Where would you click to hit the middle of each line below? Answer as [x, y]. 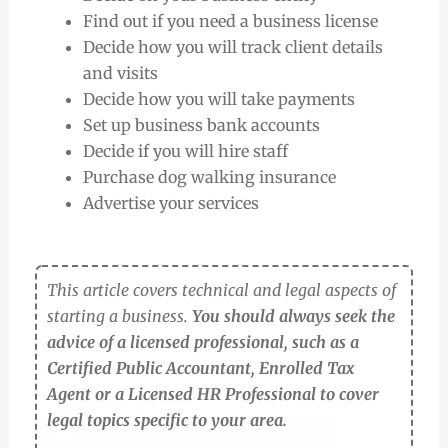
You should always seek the [293, 316]
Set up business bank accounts [201, 125]
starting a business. [119, 316]
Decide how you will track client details [232, 47]
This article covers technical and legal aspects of [221, 290]
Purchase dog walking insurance [209, 177]
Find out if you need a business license [230, 21]
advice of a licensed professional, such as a [202, 342]
